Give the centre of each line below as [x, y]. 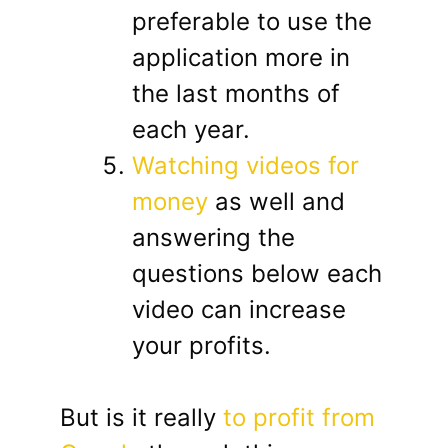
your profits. [201, 346]
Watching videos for [245, 166]
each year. [191, 130]
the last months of [236, 94]
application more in [241, 58]
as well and [276, 202]
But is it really [141, 418]
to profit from [299, 418]
